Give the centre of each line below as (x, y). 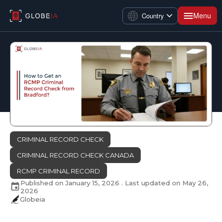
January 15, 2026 (92, 183)
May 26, (195, 183)
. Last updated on (151, 183)
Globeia (32, 199)
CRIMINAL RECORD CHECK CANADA (75, 155)
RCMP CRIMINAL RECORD (58, 171)
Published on (43, 183)
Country (153, 16)
